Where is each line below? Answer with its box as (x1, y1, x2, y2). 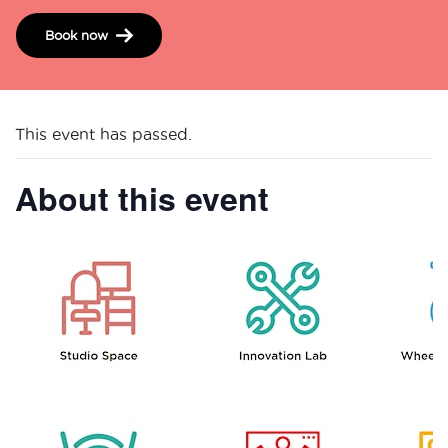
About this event (15, 174, 269, 221)
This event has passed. (15, 124, 192, 143)
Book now (45, 27, 108, 42)
